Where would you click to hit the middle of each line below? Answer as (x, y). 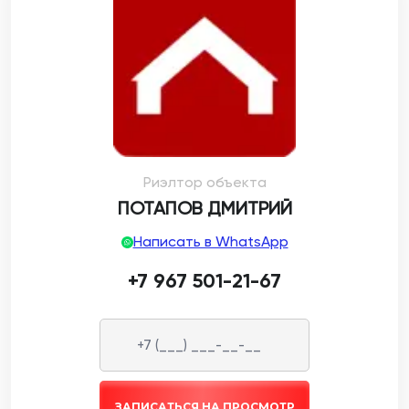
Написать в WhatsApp (210, 241)
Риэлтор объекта (204, 182)
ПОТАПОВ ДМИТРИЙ (204, 208)
